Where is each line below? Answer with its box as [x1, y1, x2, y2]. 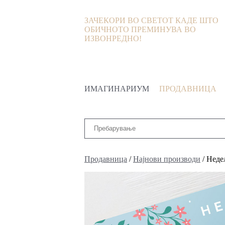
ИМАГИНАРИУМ [84, 84, 149, 93]
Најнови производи [133, 154, 200, 163]
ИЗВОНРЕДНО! [84, 34, 142, 43]
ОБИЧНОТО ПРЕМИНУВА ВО [84, 25, 196, 34]
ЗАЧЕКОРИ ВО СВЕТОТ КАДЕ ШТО [84, 16, 218, 25]
